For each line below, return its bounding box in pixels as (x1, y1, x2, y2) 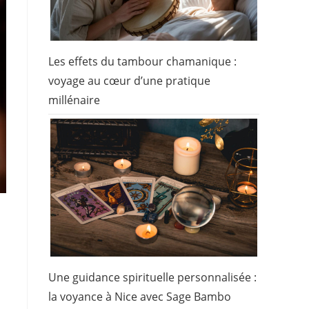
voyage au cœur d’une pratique (48, 73, 210, 89)
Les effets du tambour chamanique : (48, 54, 237, 70)
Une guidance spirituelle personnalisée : (48, 269, 257, 285)
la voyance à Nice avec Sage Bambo (48, 288, 231, 304)
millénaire (48, 92, 100, 108)
